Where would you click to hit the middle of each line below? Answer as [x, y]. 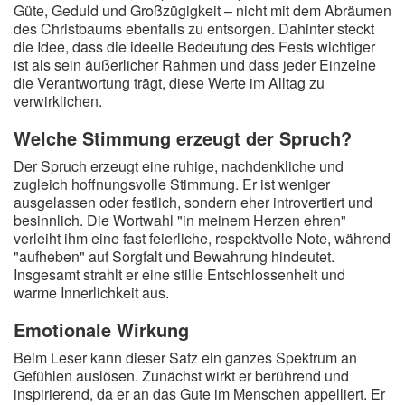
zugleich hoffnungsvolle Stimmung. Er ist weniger [172, 184]
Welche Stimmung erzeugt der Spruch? [183, 138]
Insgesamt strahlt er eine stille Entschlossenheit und [179, 274]
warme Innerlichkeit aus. [91, 292]
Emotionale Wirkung [101, 330]
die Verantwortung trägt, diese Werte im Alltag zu [169, 83]
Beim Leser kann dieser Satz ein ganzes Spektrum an [185, 358]
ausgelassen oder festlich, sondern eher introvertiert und [193, 202]
